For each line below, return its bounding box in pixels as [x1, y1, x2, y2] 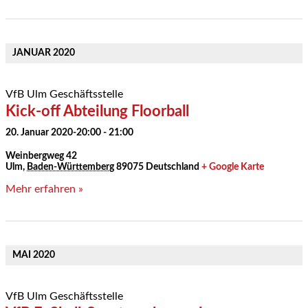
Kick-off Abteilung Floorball [5, 104, 189, 120]
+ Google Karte [201, 162, 264, 173]
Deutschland [146, 162, 199, 173]
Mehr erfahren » [5, 184, 83, 195]
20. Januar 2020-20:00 [5, 128, 101, 138]
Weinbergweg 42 [5, 151, 77, 162]
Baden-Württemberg [27, 162, 114, 173]
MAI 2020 [12, 250, 55, 261]
